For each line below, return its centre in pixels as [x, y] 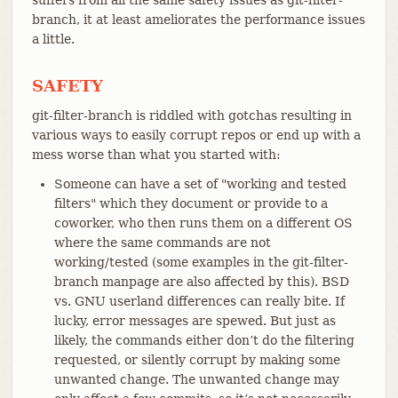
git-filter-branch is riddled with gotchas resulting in [191, 115]
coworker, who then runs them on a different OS [203, 223]
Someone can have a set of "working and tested [200, 183]
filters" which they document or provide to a [191, 203]
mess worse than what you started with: [156, 154]
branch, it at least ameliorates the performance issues [198, 19]
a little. [53, 39]
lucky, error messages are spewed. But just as [195, 320]
